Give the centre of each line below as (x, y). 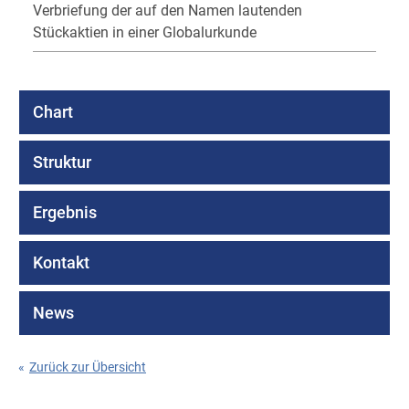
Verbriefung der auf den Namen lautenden (168, 11)
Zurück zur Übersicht (88, 367)
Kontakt (61, 263)
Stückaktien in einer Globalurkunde (145, 33)
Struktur (62, 163)
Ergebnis (65, 213)
